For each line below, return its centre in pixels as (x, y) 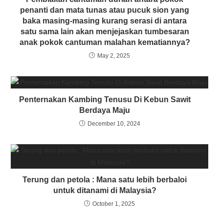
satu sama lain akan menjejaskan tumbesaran (105, 32)
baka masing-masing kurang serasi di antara (105, 21)
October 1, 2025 (114, 204)
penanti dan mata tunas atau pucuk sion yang (105, 10)
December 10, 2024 (114, 124)
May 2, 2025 (114, 56)
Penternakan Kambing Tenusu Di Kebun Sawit (105, 100)
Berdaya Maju (105, 110)
